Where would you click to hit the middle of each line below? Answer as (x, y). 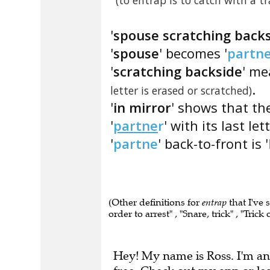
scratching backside (178, 71)
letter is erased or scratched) (181, 90)
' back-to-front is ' (213, 143)
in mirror (142, 107)
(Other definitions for (155, 202)
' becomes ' (193, 53)
